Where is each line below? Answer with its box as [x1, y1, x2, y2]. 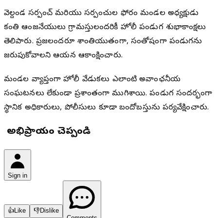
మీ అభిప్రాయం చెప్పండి [4, 126, 91, 139]
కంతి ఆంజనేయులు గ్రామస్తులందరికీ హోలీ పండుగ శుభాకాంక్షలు [4, 22, 206, 34]
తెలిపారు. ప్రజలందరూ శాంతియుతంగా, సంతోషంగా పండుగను [4, 36, 202, 48]
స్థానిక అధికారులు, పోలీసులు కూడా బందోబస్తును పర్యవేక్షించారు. [4, 103, 209, 114]
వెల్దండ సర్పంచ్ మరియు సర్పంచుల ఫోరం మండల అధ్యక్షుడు [4, 8, 199, 19]
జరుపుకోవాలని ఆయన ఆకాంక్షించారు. [4, 51, 123, 62]
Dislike [40, 207, 59, 215]
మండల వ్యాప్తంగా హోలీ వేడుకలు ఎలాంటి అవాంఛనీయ [4, 74, 181, 86]
